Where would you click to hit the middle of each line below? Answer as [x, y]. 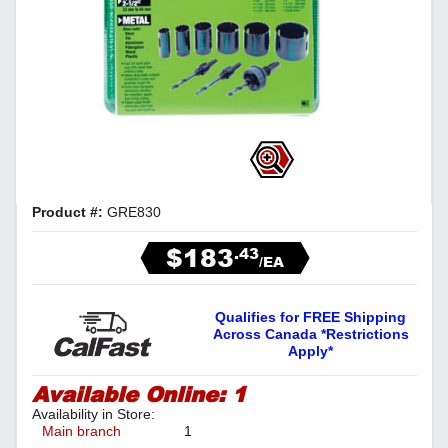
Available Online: [132, 394]
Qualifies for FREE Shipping [311, 317]
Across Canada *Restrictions [310, 334]
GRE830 [134, 212]
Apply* [311, 351]
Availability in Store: [93, 414]
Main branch [81, 431]
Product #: [69, 212]
